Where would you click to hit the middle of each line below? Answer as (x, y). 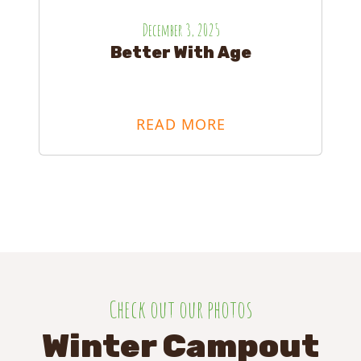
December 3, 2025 (180, 31)
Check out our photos (180, 309)
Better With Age (180, 53)
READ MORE (180, 124)
